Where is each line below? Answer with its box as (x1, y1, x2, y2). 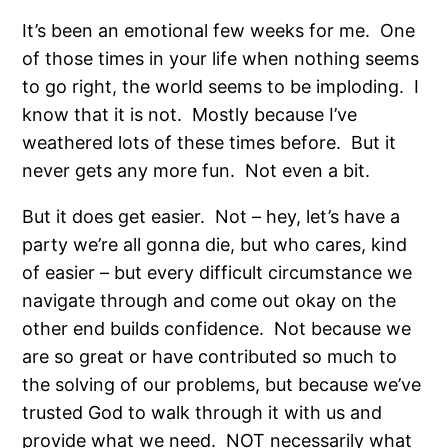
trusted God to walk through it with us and (22, 401, 383, 423)
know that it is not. (22, 103, 183, 125)
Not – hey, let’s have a (215, 205, 401, 227)
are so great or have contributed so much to (22, 345, 398, 367)
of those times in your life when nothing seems (22, 47, 420, 69)
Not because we (274, 317, 412, 339)
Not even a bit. (245, 159, 376, 181)
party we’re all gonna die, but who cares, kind (22, 233, 408, 255)
